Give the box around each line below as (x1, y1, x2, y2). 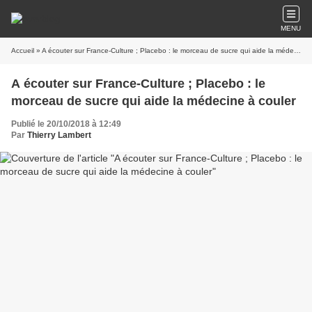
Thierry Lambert (27, 130, 91, 140)
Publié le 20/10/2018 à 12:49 (11, 119, 121, 129)
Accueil (11, 47, 34, 54)
